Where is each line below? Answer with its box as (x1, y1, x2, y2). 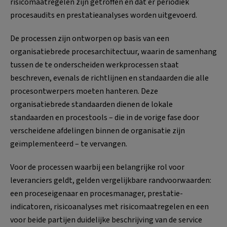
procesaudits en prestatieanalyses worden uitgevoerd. (10, 9, 197, 21)
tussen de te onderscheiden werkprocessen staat (10, 59, 179, 70)
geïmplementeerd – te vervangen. (10, 138, 127, 149)
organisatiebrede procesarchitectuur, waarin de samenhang (10, 46, 217, 57)
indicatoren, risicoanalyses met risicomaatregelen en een (10, 201, 209, 212)
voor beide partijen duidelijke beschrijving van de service (10, 214, 202, 225)
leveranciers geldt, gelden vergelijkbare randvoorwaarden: (10, 174, 211, 186)
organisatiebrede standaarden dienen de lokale (10, 98, 173, 110)
